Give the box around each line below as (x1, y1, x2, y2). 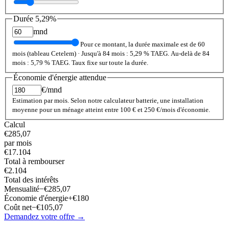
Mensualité (4, 185, 39, 194)
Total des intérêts (4, 175, 58, 185)
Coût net (4, 203, 32, 212)
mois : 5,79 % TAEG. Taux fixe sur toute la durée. (12, 58, 148, 66)
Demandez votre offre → (4, 212, 85, 221)
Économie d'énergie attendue (13, 73, 106, 82)
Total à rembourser (4, 157, 64, 166)
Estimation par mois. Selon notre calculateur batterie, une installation (12, 97, 203, 105)
